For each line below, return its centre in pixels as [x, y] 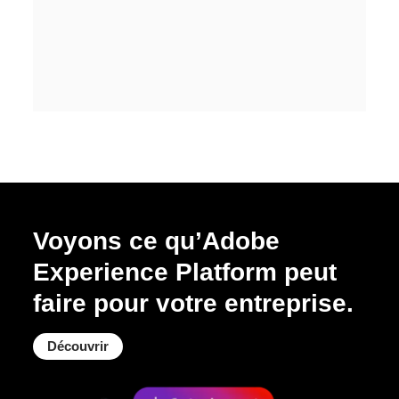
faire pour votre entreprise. [194, 303]
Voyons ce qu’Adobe [157, 240]
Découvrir [78, 346]
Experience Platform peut [185, 272]
